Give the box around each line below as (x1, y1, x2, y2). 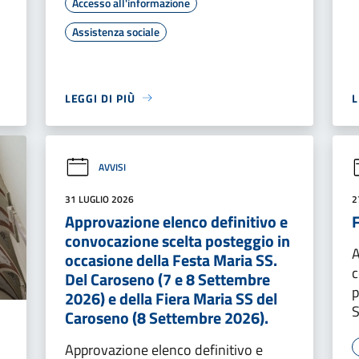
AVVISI (98, 159, 126, 175)
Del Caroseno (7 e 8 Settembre (64, 266, 270, 292)
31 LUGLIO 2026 (64, 191, 134, 207)
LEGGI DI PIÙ (64, 89, 135, 107)
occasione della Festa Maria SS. (64, 247, 277, 272)
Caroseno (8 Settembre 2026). (64, 305, 268, 330)
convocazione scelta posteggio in (64, 228, 290, 253)
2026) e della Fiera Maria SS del (64, 285, 277, 311)
